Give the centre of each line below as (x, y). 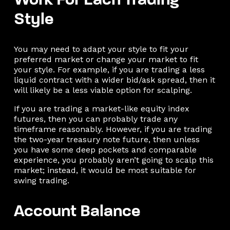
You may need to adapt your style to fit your (101, 49)
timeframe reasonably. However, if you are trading (113, 129)
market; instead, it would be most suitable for (105, 170)
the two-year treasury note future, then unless (107, 139)
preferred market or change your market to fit (106, 59)
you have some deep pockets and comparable (105, 149)
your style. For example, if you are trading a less (109, 69)
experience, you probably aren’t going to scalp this (113, 160)
